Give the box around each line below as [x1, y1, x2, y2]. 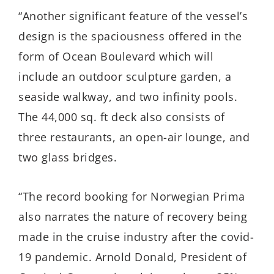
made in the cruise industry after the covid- [18, 229, 254, 245]
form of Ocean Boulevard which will [18, 48, 213, 64]
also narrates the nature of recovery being [18, 209, 247, 224]
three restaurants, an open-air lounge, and [18, 129, 250, 144]
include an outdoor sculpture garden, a [18, 68, 231, 84]
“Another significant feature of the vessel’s [18, 8, 248, 23]
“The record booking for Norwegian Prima [18, 189, 245, 204]
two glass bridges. [18, 149, 117, 165]
